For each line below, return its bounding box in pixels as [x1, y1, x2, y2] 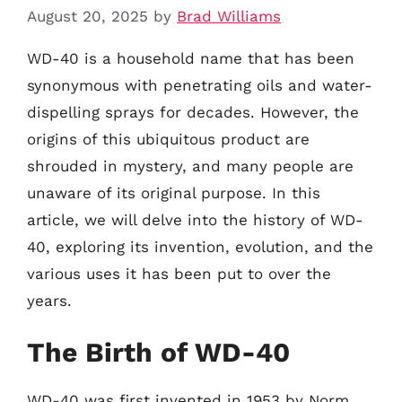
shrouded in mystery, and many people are [27, 156, 354, 175]
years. [27, 291, 72, 310]
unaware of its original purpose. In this [27, 183, 320, 202]
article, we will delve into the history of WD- [27, 210, 363, 229]
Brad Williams [177, 6, 281, 25]
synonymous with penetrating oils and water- [27, 75, 372, 94]
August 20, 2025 [27, 6, 148, 25]
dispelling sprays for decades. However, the [27, 102, 359, 121]
